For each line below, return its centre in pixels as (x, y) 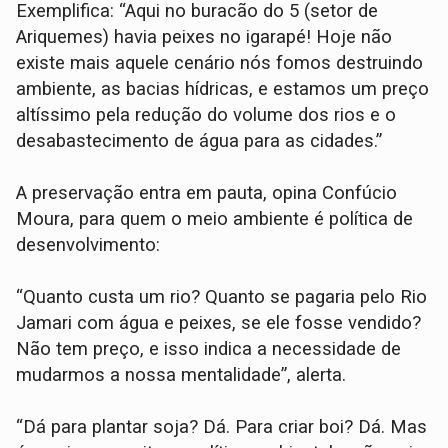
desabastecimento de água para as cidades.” (199, 141)
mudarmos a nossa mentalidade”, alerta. (181, 375)
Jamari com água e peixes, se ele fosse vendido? (219, 323)
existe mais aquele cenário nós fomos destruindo (220, 63)
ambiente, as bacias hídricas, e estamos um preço (223, 89)
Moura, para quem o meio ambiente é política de (215, 219)
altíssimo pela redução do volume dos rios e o (206, 115)
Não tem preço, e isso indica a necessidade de (209, 349)
